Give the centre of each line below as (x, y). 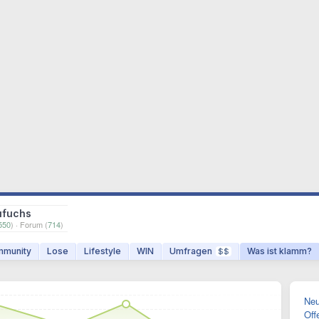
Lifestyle (103, 251)
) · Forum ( (29, 224)
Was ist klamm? (279, 251)
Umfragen (191, 251)
